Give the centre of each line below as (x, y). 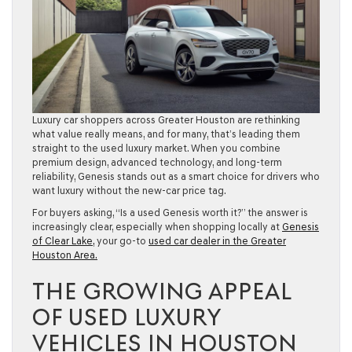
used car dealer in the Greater (217, 241)
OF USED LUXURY (126, 317)
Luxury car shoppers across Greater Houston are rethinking (166, 120)
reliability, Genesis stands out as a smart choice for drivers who (176, 177)
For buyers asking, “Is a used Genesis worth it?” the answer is (170, 213)
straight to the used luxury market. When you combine (156, 148)
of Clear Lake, (63, 241)
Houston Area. (65, 255)
